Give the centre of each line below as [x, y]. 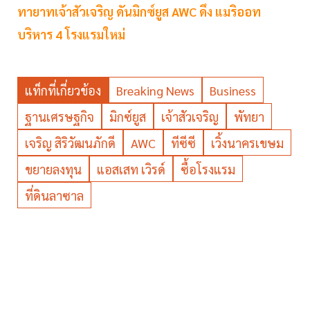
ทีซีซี [183, 143]
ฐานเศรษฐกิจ [60, 117]
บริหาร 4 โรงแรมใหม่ [71, 35]
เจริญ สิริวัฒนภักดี [70, 143]
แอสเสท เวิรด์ [131, 170]
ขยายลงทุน [53, 170]
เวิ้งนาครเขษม [247, 143]
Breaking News [155, 91]
